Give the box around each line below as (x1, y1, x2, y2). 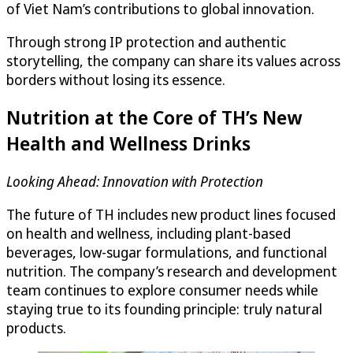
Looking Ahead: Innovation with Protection (6, 172, 263, 191)
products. (6, 318, 66, 338)
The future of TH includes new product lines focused (6, 205, 336, 225)
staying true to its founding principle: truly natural (6, 299, 322, 319)
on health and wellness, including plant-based (6, 224, 291, 243)
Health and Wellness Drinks (6, 130, 251, 157)
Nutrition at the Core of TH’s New (6, 104, 302, 131)
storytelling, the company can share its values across (6, 50, 340, 70)
